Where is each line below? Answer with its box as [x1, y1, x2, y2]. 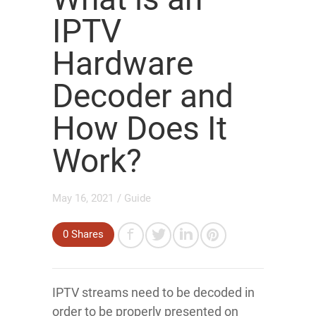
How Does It [52, 109, 227, 147]
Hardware [52, 44, 193, 83]
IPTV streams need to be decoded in [52, 285, 255, 300]
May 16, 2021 [52, 192, 114, 205]
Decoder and [52, 77, 233, 115]
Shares [68, 228, 104, 241]
